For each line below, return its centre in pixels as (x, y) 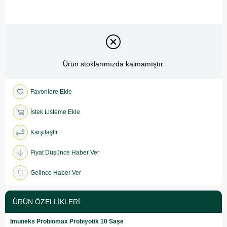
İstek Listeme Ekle (55, 112)
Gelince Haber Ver (56, 173)
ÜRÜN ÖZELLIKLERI (46, 201)
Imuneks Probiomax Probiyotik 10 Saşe (67, 221)
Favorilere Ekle (51, 91)
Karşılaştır (44, 132)
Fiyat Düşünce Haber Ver (65, 152)
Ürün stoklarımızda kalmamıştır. (113, 64)
